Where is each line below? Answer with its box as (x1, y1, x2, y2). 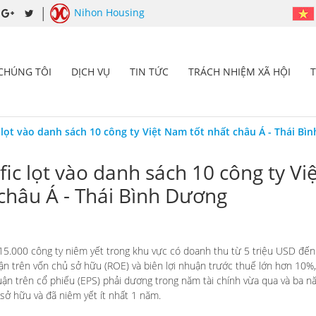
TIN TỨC (130, 64, 169, 78)
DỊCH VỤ (71, 64, 110, 78)
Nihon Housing (74, 5, 145, 19)
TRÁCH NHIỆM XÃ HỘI (188, 64, 291, 78)
